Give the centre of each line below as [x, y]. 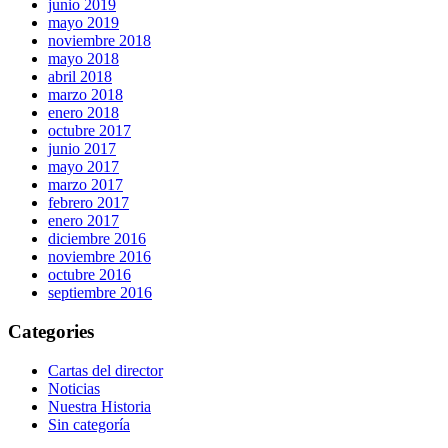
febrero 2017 [88, 203]
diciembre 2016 [97, 239]
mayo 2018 [83, 59]
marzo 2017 [85, 185]
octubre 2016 [89, 275]
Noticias [74, 388]
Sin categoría [89, 424]
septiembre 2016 [100, 293]
